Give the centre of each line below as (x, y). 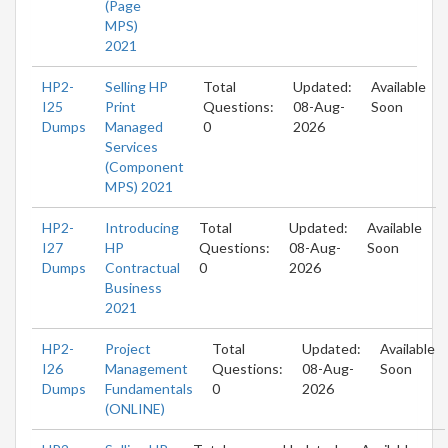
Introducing (142, 227)
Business (133, 287)
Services (131, 146)
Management (146, 368)
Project (128, 348)
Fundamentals (149, 388)
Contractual (142, 267)
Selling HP (136, 86)
